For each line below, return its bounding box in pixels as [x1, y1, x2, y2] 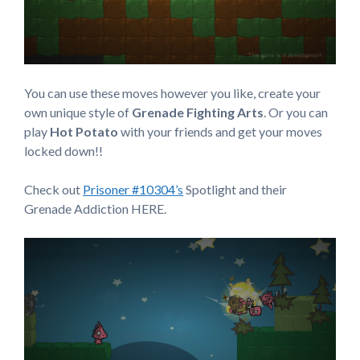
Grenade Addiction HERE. [24, 200, 166, 216]
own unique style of [24, 104, 129, 120]
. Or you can [264, 104, 328, 120]
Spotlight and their [183, 181, 287, 197]
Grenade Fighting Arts [129, 104, 264, 120]
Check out [24, 181, 83, 197]
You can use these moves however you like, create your [24, 84, 321, 100]
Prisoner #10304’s [83, 181, 183, 197]
